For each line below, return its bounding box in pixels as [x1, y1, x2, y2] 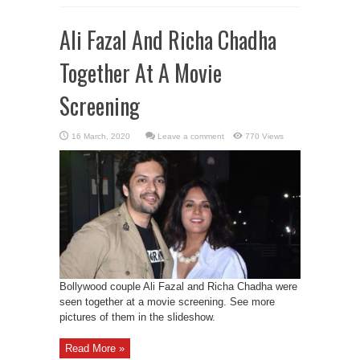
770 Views [245, 132, 284, 141]
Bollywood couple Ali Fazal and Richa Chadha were [59, 280, 297, 292]
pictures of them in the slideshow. [59, 311, 215, 323]
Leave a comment [157, 132, 224, 141]
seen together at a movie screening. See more [59, 296, 275, 308]
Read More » [65, 342, 125, 354]
